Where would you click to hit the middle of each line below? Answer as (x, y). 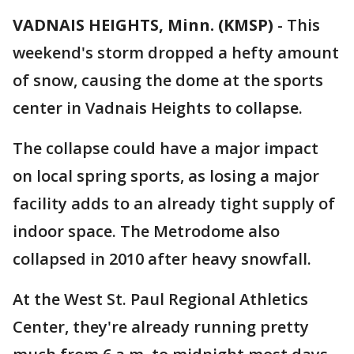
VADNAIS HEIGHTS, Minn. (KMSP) (143, 25)
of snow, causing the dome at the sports (168, 80)
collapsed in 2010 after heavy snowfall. (162, 259)
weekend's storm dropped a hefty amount (176, 53)
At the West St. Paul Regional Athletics (160, 299)
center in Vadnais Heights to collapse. (158, 108)
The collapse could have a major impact (166, 148)
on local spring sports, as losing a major (166, 176)
